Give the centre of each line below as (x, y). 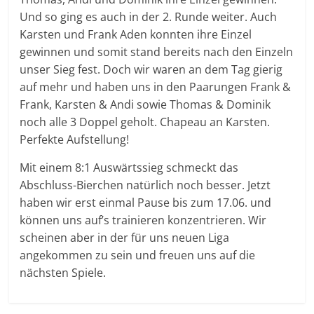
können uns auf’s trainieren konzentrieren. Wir (143, 220)
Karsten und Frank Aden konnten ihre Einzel (136, 35)
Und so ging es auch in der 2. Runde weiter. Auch (149, 17)
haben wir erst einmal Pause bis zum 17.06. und (146, 203)
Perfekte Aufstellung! (75, 140)
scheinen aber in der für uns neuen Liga (125, 238)
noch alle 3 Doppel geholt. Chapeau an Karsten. (145, 122)
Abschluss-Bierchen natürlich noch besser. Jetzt (145, 185)
